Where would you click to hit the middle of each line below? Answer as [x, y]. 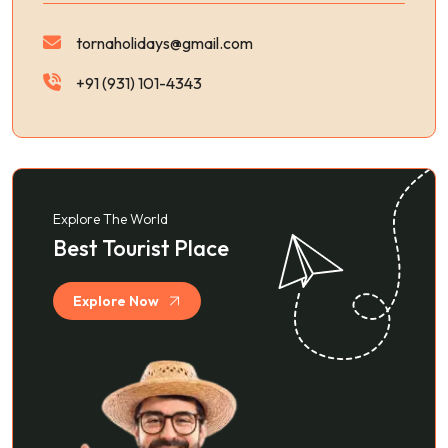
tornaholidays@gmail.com [164, 43]
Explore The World [110, 219]
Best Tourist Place [141, 248]
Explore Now [116, 301]
